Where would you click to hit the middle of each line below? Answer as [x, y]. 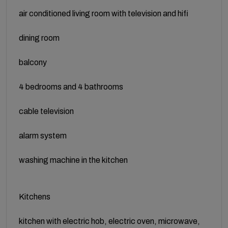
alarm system [43, 135]
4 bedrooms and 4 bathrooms [71, 87]
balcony [33, 62]
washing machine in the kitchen [73, 160]
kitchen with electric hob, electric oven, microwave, [109, 221]
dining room [39, 38]
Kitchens [35, 196]
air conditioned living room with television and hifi [104, 13]
